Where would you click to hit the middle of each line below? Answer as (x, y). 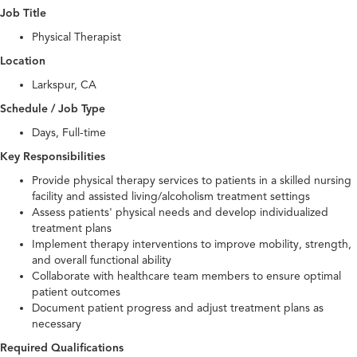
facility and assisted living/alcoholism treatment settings (171, 197)
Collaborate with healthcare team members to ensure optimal (186, 277)
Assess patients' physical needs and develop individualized (180, 213)
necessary (57, 324)
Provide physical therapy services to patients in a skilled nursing (192, 181)
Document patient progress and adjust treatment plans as (178, 308)
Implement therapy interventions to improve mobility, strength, (192, 245)
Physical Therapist (76, 37)
